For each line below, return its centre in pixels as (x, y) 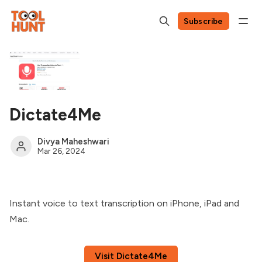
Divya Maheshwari (73, 142)
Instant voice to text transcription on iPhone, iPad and (124, 203)
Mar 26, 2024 (61, 151)
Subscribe (204, 21)
